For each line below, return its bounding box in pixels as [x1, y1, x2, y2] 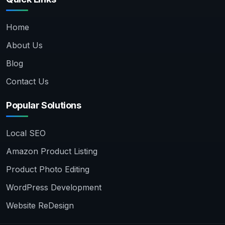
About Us [6, 40, 43, 51]
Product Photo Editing [6, 164, 89, 175]
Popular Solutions [6, 99, 81, 111]
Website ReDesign [6, 200, 74, 211]
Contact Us [6, 76, 49, 87]
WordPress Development [6, 182, 101, 193]
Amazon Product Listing [6, 146, 97, 157]
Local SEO [6, 128, 46, 139]
